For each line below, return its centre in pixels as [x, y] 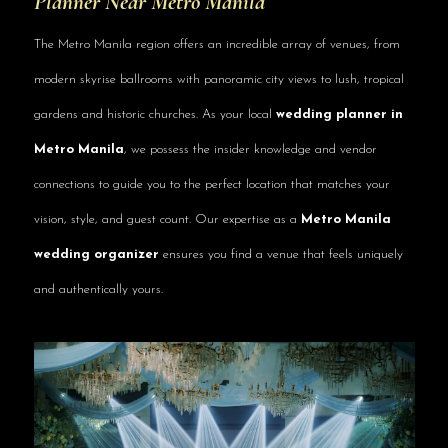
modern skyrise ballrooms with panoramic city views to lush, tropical [218, 79]
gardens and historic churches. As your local [154, 114]
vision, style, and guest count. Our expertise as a [167, 219]
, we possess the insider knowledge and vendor [250, 149]
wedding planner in [339, 114]
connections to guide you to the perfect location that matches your [211, 184]
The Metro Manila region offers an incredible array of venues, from [216, 44]
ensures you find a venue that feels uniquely [280, 254]
